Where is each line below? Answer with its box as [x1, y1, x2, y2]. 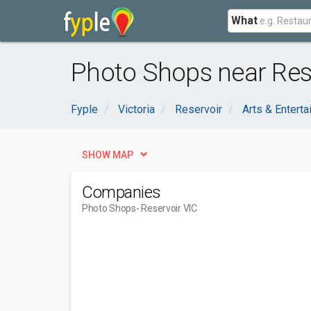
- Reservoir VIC [135, 203, 197, 214]
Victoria [118, 103, 155, 116]
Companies [82, 183, 161, 202]
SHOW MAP [82, 149, 133, 160]
